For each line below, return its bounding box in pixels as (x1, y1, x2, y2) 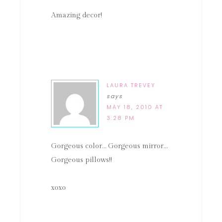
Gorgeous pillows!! (51, 156, 112, 164)
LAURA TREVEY (107, 81, 156, 89)
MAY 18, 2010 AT (107, 103, 163, 111)
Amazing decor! (51, 11, 102, 19)
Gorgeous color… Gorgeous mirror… (51, 142, 167, 150)
